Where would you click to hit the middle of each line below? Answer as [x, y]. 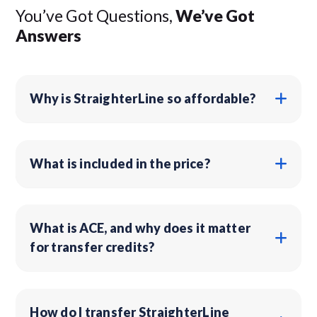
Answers [49, 35]
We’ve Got [215, 15]
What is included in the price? [120, 163]
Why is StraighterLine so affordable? [143, 98]
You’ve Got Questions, [96, 15]
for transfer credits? [92, 247]
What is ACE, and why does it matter [140, 227]
